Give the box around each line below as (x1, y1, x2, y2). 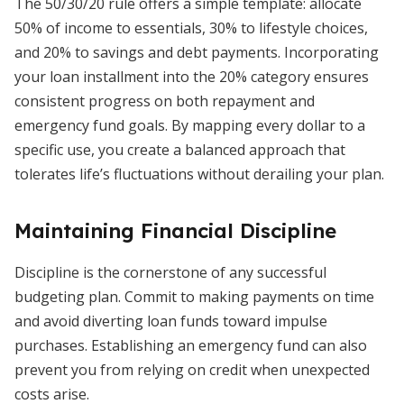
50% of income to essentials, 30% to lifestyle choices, (14, 18, 368, 38)
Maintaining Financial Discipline (14, 218, 336, 243)
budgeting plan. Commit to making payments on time (14, 287, 374, 307)
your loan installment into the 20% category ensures (14, 67, 369, 87)
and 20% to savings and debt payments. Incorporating (14, 42, 379, 62)
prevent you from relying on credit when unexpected (14, 360, 370, 380)
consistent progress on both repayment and (14, 91, 315, 111)
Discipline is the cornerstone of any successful (14, 262, 326, 282)
